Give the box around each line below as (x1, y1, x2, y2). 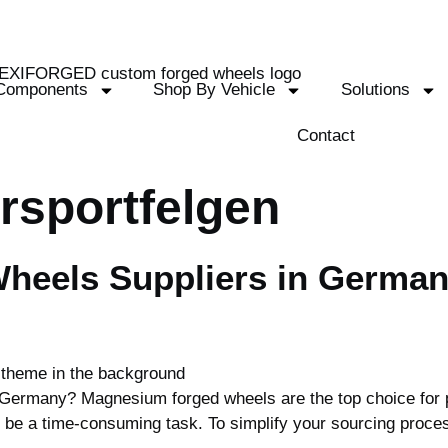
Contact (297, 126, 356, 145)
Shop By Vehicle (153, 80, 276, 99)
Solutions (340, 80, 410, 99)
